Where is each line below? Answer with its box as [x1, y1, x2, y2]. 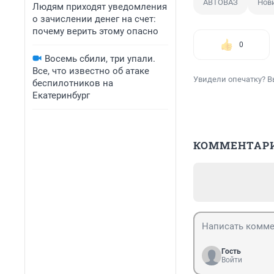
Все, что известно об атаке [32, 65, 149, 76]
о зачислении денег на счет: [32, 13, 156, 24]
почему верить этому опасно [32, 26, 158, 37]
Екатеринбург [32, 90, 90, 101]
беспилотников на [32, 78, 113, 89]
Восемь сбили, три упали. [45, 53, 155, 64]
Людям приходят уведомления [32, 1, 167, 12]
